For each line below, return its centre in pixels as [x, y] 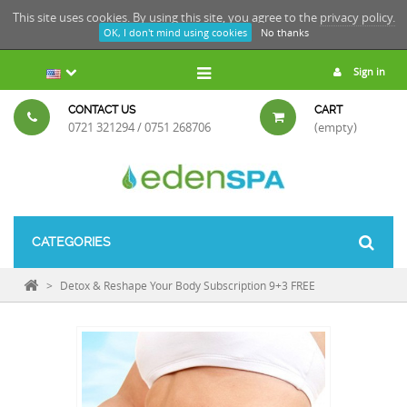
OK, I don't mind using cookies [175, 32]
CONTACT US [102, 110]
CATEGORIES [71, 242]
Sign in [368, 71]
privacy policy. [357, 17]
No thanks [284, 32]
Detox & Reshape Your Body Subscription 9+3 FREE [188, 285]
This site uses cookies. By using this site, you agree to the [166, 17]
